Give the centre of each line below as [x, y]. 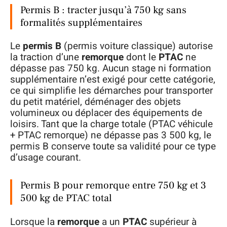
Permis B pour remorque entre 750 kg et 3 [113, 186]
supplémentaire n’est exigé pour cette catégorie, [113, 80]
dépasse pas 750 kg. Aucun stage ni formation [111, 69]
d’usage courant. [46, 158]
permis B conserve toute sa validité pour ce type [113, 147]
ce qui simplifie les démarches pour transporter [111, 91]
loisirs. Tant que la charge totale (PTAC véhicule [111, 124]
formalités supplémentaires [81, 23]
